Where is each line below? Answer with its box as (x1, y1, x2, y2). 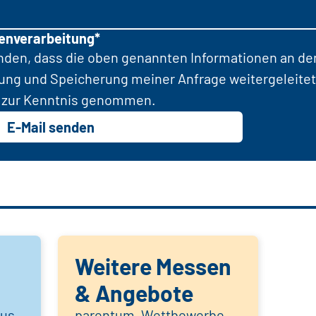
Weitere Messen (75, 252, 231, 279)
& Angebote (75, 279, 193, 306)
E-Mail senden (7, 118, 95, 135)
